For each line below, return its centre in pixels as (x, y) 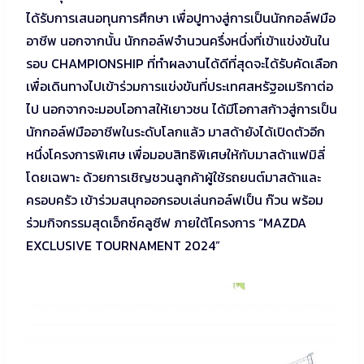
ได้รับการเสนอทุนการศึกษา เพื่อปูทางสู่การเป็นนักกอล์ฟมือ (181, 17)
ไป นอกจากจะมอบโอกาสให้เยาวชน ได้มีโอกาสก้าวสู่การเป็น (182, 108)
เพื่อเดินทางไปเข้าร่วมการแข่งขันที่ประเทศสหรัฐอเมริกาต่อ (180, 86)
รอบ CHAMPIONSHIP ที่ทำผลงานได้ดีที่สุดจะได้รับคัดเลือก (182, 63)
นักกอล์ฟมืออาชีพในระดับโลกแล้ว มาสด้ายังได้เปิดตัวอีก (175, 131)
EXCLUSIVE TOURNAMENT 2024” (123, 245)
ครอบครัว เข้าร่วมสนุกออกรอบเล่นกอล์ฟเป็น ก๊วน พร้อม (175, 199)
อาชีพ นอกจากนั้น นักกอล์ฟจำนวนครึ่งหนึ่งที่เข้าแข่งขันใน (178, 40)
